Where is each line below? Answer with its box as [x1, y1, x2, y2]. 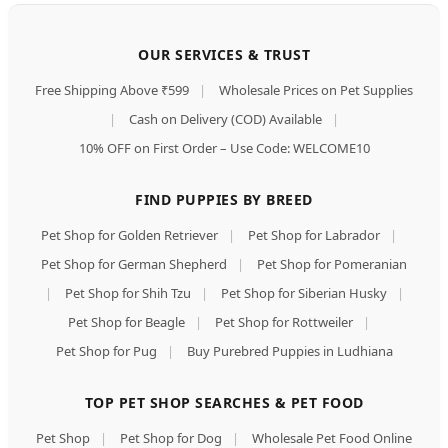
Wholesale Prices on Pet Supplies [219, 81, 413, 100]
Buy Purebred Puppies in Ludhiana [186, 342, 393, 361]
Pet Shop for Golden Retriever [41, 226, 218, 245]
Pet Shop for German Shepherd [41, 255, 227, 274]
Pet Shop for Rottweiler [215, 313, 353, 332]
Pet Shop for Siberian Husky [220, 284, 387, 303]
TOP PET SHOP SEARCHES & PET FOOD [84, 393, 364, 413]
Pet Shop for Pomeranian [257, 255, 407, 274]
